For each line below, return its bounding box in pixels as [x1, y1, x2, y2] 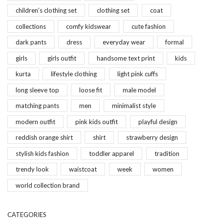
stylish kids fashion [16, 149, 69, 157]
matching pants [16, 102, 59, 110]
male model [122, 86, 156, 94]
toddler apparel [89, 149, 134, 157]
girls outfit [47, 54, 77, 62]
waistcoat [69, 165, 97, 174]
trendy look [16, 165, 49, 174]
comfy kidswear [66, 22, 111, 30]
